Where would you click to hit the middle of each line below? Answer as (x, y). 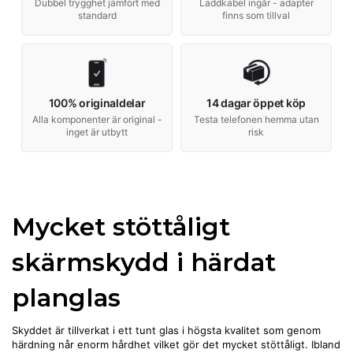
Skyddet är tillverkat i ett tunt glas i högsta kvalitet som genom (166, 331)
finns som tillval (256, 16)
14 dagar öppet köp (256, 103)
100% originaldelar (97, 103)
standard (97, 16)
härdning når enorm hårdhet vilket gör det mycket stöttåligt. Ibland (176, 345)
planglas (66, 298)
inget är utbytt (97, 132)
